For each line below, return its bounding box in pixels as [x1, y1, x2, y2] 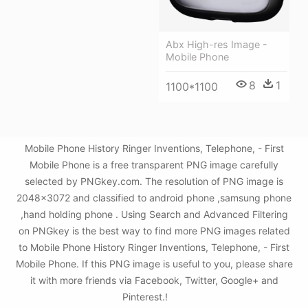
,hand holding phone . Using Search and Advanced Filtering [20, 208, 288, 221]
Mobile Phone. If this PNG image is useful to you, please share [15, 258, 293, 270]
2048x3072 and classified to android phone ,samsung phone [16, 192, 291, 204]
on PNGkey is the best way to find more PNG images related [18, 225, 290, 237]
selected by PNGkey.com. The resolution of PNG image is [25, 175, 283, 188]
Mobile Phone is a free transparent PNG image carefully [30, 159, 278, 171]
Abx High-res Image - [166, 38, 267, 50]
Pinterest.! [122, 291, 170, 303]
